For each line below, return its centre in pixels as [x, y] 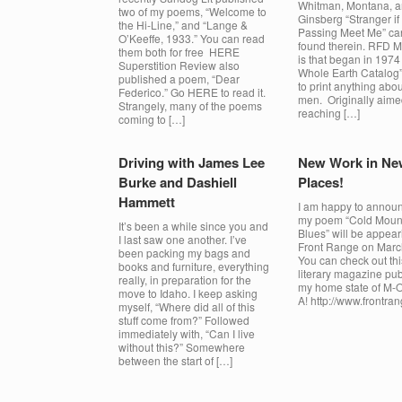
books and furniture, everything [194, 266]
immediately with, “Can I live [187, 333]
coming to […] [152, 119]
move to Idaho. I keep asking [188, 293]
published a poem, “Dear [179, 79]
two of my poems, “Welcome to [192, 11]
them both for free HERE [179, 52]
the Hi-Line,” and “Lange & [183, 25]
